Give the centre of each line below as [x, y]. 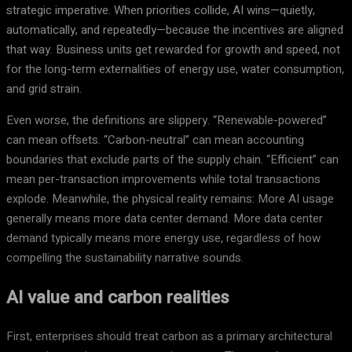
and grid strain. [44, 89]
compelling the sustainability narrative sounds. [125, 258]
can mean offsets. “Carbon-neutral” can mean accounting [155, 140]
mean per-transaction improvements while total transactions [163, 179]
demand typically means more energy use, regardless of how [163, 238]
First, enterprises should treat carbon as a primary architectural [169, 337]
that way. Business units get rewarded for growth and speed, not [173, 49]
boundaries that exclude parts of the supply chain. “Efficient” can [172, 159]
